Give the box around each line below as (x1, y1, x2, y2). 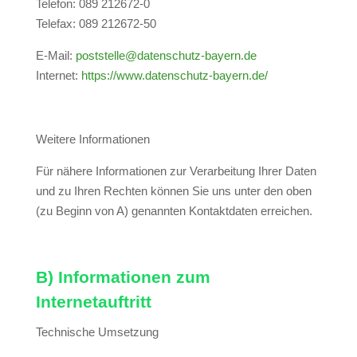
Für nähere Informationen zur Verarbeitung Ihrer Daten (35, 164, 316, 178)
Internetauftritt (35, 292, 151, 311)
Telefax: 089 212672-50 (35, 17, 156, 30)
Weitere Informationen (35, 132, 150, 146)
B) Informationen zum (35, 268, 210, 286)
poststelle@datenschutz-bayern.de (75, 49, 257, 62)
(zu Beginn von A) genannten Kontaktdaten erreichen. (35, 204, 312, 218)
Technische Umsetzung (35, 325, 159, 339)
